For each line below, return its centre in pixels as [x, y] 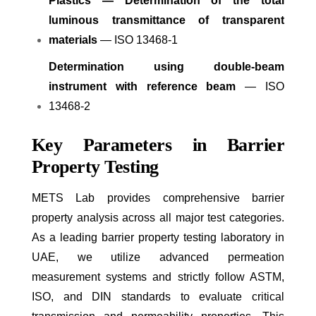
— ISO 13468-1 [137, 40]
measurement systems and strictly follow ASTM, [158, 277]
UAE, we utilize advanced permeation [158, 257]
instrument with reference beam [142, 87]
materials [73, 40]
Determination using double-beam [166, 67]
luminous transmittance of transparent [166, 20]
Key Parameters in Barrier [158, 145]
